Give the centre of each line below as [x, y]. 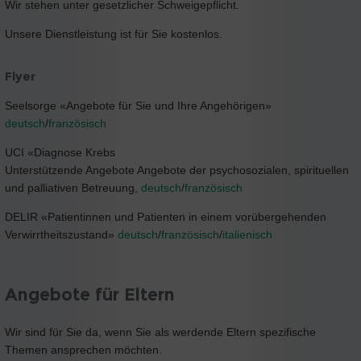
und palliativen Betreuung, [73, 187]
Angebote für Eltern [90, 294]
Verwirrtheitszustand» [61, 234]
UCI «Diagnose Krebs [60, 152]
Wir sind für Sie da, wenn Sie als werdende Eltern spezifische [160, 332]
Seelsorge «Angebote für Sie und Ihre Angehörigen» [138, 105]
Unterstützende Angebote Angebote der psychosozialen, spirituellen [177, 170]
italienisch [247, 234]
